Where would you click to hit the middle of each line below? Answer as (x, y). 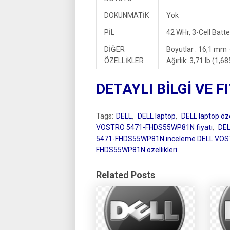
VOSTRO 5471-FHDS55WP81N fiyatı (154, 127)
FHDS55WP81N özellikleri (137, 150)
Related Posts (126, 175)
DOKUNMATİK (127, 15)
